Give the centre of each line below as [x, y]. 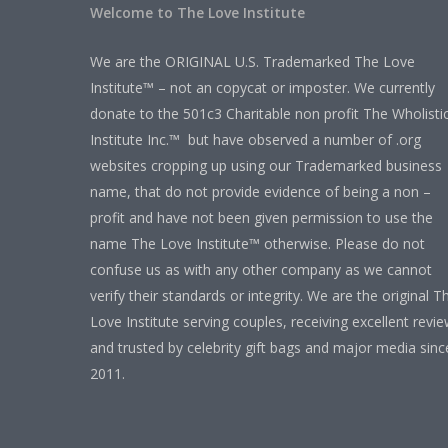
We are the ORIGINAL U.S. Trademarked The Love [252, 61]
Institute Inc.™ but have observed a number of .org [255, 139]
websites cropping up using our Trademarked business [266, 165]
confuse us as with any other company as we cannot [261, 269]
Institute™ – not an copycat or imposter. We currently [262, 87]
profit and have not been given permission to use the [261, 217]
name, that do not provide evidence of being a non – [260, 191]
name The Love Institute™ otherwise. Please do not [257, 243]
